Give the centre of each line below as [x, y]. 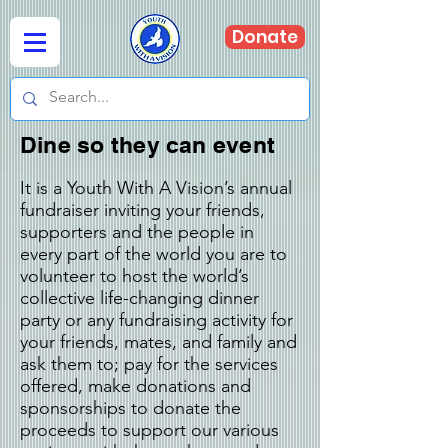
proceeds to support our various [149, 430]
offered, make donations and [135, 386]
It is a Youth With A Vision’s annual [156, 188]
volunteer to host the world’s [134, 276]
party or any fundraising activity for [156, 320]
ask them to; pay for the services [149, 364]
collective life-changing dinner [139, 298]
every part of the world [113, 254]
